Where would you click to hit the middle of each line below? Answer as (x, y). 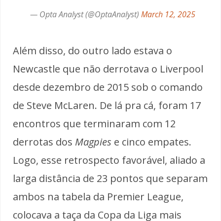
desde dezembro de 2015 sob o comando (108, 87)
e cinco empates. (151, 142)
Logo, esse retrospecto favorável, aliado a (109, 160)
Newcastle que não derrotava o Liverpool (108, 69)
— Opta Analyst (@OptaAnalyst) (86, 14)
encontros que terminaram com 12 (94, 123)
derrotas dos (44, 142)
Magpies (93, 142)
